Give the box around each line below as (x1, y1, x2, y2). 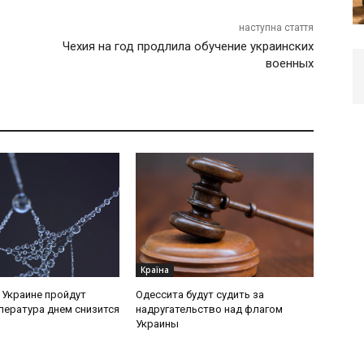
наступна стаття (238, 22, 314, 34)
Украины (136, 318, 180, 331)
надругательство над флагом (136, 303, 284, 316)
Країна (141, 264, 170, 276)
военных (265, 56, 314, 71)
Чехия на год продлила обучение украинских (62, 39, 314, 54)
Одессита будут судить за (136, 288, 265, 301)
